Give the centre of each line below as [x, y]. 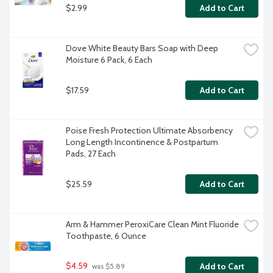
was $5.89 [108, 267]
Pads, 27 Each [91, 154]
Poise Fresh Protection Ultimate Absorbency [149, 131]
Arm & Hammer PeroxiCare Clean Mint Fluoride [152, 225]
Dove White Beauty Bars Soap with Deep [142, 48]
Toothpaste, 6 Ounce [106, 236]
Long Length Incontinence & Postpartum [142, 142]
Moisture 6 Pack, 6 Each [109, 60]
